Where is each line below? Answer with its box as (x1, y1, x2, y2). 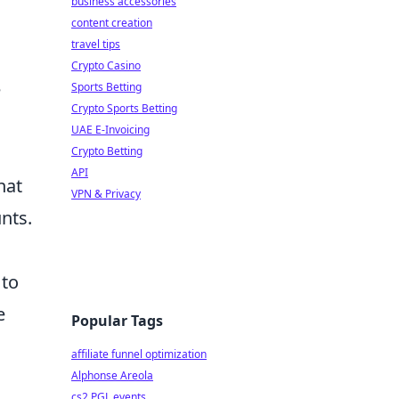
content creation (71, 15, 152, 30)
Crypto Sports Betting (71, 101, 177, 116)
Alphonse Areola (71, 368, 153, 383)
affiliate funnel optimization (71, 346, 207, 362)
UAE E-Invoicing (71, 122, 150, 137)
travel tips (71, 37, 120, 52)
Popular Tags (71, 311, 163, 330)
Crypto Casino (71, 58, 141, 73)
